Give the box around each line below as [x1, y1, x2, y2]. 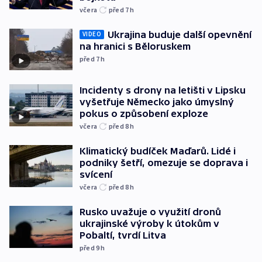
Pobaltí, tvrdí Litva [80, 230, 166, 241]
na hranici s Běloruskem [80, 40, 191, 51]
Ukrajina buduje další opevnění [108, 29, 251, 40]
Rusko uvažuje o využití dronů [80, 206, 221, 218]
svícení [80, 169, 112, 180]
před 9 [80, 243, 101, 253]
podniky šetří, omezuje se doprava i [80, 157, 248, 168]
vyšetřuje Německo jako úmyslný [80, 96, 234, 108]
